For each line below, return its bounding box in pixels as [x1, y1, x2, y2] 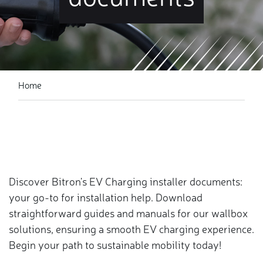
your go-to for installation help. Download [9, 190, 203, 204]
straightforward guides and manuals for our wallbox [9, 205, 248, 220]
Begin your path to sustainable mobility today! [9, 237, 221, 251]
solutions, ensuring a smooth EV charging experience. [9, 221, 254, 235]
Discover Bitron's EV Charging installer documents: [9, 174, 242, 188]
